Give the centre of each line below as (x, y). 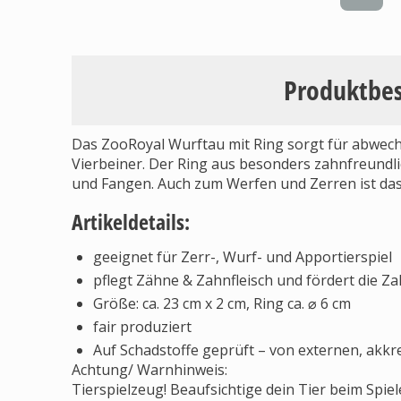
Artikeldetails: (131, 222)
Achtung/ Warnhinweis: (149, 370)
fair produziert (142, 327)
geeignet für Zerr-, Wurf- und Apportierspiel (243, 257)
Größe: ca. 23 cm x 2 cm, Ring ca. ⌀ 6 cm (222, 303)
